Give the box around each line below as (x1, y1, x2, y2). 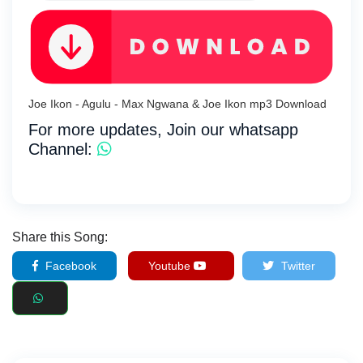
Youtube (148, 258, 194, 272)
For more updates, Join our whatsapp (28, 120, 298, 139)
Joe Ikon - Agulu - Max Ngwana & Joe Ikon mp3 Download (28, 96, 327, 110)
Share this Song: (12, 229, 108, 244)
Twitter (278, 258, 315, 272)
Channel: (28, 139, 97, 158)
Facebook (42, 258, 96, 272)
